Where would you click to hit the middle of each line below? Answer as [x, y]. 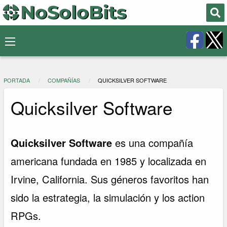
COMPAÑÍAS [64, 80]
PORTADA [17, 80]
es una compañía [153, 142]
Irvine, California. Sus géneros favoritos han [110, 179]
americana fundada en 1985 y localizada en [109, 161]
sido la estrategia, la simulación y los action [108, 197]
